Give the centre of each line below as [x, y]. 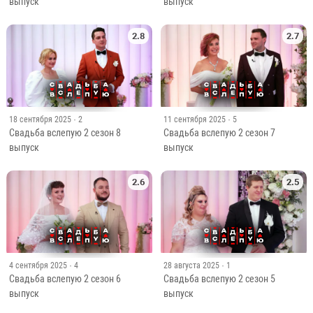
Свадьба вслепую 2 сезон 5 [219, 278]
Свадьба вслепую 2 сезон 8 [65, 133]
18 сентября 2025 [40, 120]
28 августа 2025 [191, 265]
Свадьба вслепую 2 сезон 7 [219, 133]
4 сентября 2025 [38, 265]
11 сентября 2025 [194, 120]
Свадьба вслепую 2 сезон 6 [65, 278]
